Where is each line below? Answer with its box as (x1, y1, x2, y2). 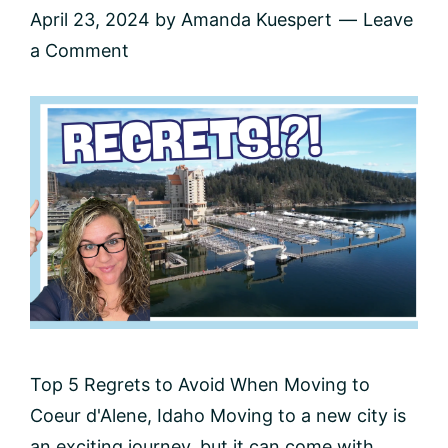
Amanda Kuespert (181, 8, 332, 30)
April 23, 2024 (30, 8, 150, 30)
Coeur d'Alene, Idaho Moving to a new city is (30, 404, 406, 426)
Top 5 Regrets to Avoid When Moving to (30, 373, 370, 395)
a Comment (30, 39, 129, 61)
